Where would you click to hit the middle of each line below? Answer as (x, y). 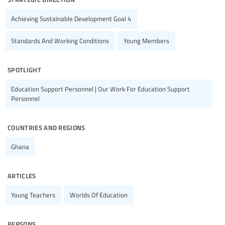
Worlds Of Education (99, 195)
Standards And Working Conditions (60, 41)
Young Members (146, 41)
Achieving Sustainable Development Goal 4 (71, 19)
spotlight (24, 69)
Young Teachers (33, 195)
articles (22, 175)
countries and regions (46, 127)
